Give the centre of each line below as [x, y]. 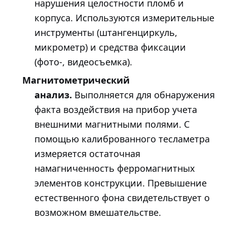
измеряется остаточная [87, 153]
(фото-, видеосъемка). [83, 62]
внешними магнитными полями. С [112, 124]
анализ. [53, 94]
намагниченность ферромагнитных [115, 168]
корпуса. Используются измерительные [124, 18]
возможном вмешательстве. [98, 212]
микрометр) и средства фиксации [110, 47]
